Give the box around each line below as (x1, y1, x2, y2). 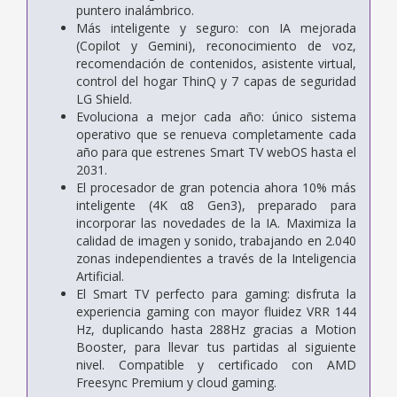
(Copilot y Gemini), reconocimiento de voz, (76, 36, 356, 54)
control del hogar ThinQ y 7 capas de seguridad (76, 72, 356, 90)
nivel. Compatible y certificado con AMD (76, 355, 356, 373)
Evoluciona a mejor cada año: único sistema (76, 107, 356, 125)
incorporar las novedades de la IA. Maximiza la (76, 214, 356, 231)
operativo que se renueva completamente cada (76, 125, 356, 143)
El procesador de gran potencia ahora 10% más (76, 178, 356, 196)
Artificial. (76, 267, 124, 284)
